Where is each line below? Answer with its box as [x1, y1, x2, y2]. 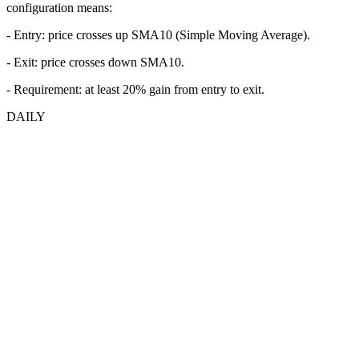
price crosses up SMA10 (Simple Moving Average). [48, 27, 310, 42]
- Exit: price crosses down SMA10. [6, 54, 184, 69]
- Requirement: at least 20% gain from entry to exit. [6, 82, 264, 96]
